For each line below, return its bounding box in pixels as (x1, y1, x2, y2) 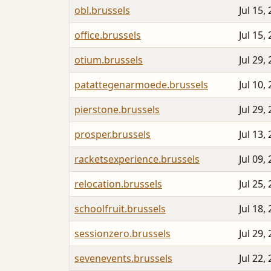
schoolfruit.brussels (74, 202, 166, 216)
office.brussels (74, 28, 141, 42)
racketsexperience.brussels (74, 152, 200, 166)
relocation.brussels (74, 177, 162, 191)
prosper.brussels (74, 128, 151, 142)
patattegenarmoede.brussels (74, 78, 208, 92)
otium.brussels (74, 53, 143, 67)
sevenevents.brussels (74, 252, 172, 266)
